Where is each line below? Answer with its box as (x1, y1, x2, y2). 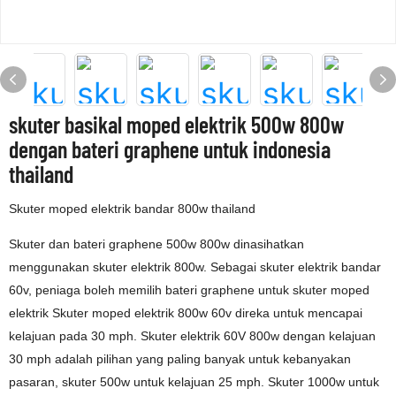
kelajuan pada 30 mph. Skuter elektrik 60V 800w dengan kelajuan (9, 329, 376, 343)
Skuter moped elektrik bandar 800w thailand (9, 202, 255, 216)
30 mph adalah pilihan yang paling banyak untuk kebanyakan (9, 352, 351, 366)
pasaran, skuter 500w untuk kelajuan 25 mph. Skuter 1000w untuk (9, 375, 379, 389)
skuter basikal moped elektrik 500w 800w (9, 110, 344, 138)
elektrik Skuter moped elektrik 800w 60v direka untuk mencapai (9, 306, 362, 320)
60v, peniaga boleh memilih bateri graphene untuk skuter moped (9, 283, 369, 297)
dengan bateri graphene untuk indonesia (9, 135, 331, 163)
